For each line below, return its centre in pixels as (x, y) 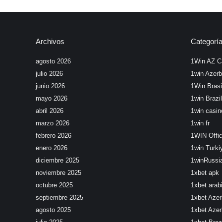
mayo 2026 (52, 98)
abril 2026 (50, 111)
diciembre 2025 (57, 160)
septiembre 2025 (59, 197)
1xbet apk (205, 173)
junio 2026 (50, 86)
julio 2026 (49, 74)
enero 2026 (52, 148)
